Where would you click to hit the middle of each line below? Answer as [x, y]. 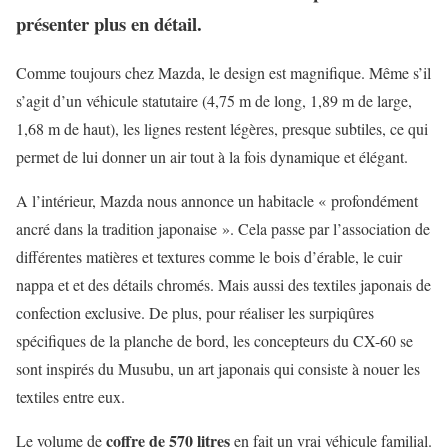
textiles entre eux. [70, 396]
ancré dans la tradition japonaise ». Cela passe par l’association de [223, 228]
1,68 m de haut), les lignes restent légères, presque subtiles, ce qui [222, 128]
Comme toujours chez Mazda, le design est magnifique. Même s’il [223, 72]
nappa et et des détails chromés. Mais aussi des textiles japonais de [223, 284]
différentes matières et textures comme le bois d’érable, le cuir [209, 256]
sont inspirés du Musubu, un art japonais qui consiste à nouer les [218, 368]
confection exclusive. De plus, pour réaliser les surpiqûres [195, 312]
